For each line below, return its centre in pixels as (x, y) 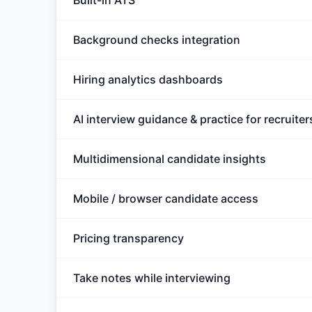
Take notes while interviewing (152, 278)
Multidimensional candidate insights (170, 159)
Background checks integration (157, 40)
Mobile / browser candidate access (166, 198)
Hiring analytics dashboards (148, 79)
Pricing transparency (128, 238)
